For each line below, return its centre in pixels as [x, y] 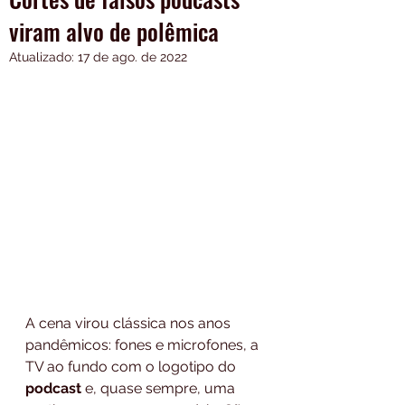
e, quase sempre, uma [160, 388]
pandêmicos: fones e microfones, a [144, 344]
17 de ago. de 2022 [132, 57]
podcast [53, 388]
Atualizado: [43, 57]
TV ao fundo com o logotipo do [132, 366]
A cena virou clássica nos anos [130, 323]
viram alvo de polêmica [114, 31]
